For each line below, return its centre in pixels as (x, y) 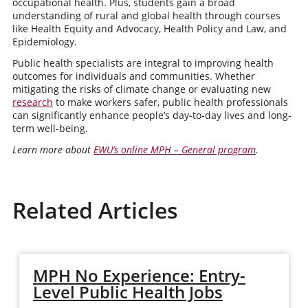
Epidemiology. (44, 42)
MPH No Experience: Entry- (139, 275)
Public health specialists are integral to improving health (143, 63)
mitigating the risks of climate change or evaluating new (141, 89)
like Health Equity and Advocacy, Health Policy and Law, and (149, 29)
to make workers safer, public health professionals (170, 102)
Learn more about (53, 150)
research (32, 102)
